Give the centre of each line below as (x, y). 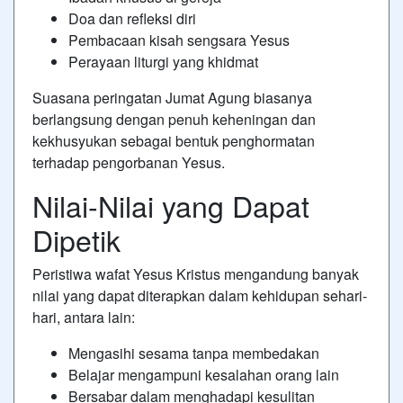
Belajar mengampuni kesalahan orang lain (204, 374)
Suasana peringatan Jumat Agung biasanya (172, 97)
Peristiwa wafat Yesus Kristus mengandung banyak (196, 273)
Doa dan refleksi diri (132, 18)
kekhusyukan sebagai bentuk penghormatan (174, 140)
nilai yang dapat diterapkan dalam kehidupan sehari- (200, 295)
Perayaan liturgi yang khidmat (163, 61)
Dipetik (76, 239)
